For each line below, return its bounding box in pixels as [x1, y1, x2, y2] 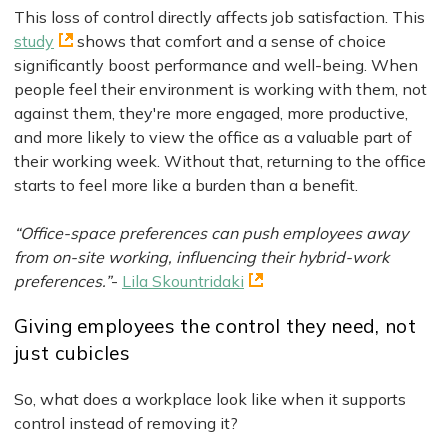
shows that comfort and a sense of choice [73, 31, 386, 52]
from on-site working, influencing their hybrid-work [14, 247, 389, 268]
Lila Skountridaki [122, 271, 244, 292]
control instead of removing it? [14, 412, 238, 433]
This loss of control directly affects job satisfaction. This [14, 7, 425, 28]
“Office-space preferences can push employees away [14, 223, 408, 244]
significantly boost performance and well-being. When [14, 55, 418, 76]
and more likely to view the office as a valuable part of [14, 127, 412, 148]
